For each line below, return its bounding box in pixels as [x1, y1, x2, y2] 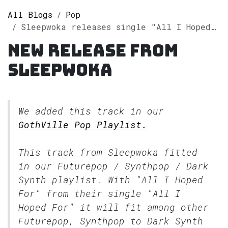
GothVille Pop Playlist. [18, 118, 147, 131]
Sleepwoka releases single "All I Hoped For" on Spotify [21, 21, 211, 32]
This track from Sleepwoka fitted [18, 146, 197, 158]
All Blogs [8, 9, 52, 20]
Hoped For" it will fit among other [18, 201, 209, 213]
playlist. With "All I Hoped [46, 173, 203, 186]
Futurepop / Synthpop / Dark [58, 159, 209, 172]
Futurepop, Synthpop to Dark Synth [18, 214, 203, 227]
